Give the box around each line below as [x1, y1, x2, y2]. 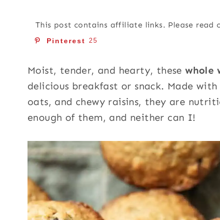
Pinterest [47, 37, 85, 45]
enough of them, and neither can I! [27, 111, 196, 123]
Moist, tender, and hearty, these [27, 64, 186, 76]
